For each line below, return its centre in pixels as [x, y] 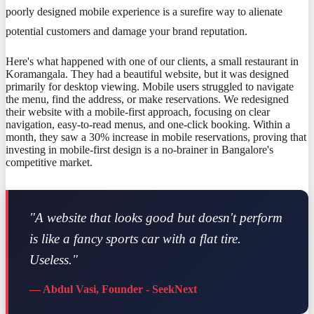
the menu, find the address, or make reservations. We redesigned [147, 100]
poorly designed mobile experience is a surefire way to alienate [144, 12]
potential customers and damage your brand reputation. [127, 32]
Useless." [54, 260]
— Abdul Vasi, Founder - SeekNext [113, 289]
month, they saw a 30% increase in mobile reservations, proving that [156, 137]
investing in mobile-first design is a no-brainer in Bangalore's [139, 150]
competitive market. [49, 163]
